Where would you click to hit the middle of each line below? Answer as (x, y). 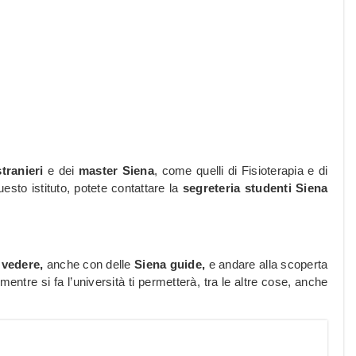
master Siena (116, 171)
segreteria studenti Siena (255, 188)
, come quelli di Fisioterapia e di (241, 171)
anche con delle (91, 265)
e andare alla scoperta (268, 265)
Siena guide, (172, 265)
